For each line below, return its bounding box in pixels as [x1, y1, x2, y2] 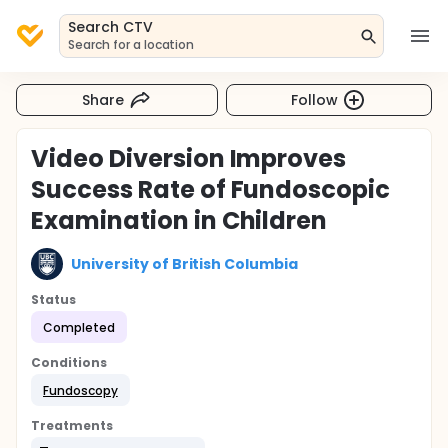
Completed [43, 318, 115, 336]
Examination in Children [31, 204, 328, 237]
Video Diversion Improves [31, 142, 347, 175]
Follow [291, 89, 339, 110]
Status [31, 291, 76, 308]
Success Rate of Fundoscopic [31, 173, 391, 206]
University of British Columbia [71, 253, 299, 274]
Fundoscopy [43, 381, 118, 399]
